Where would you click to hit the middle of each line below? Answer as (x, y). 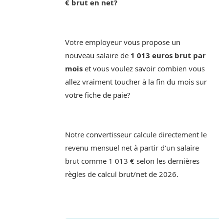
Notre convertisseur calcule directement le (136, 134)
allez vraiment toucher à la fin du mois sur (136, 82)
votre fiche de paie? (98, 95)
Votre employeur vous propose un (123, 42)
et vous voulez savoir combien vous (144, 68)
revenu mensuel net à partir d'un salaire (132, 148)
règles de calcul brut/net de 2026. (122, 174)
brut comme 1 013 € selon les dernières (132, 161)
